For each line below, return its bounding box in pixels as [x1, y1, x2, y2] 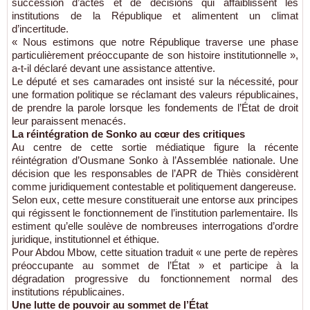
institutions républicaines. [12, 286, 125, 298]
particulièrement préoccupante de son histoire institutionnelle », [12, 49, 298, 61]
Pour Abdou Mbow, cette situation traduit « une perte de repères [12, 246, 298, 258]
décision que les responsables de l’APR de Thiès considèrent [12, 167, 298, 179]
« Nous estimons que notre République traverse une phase [12, 36, 298, 48]
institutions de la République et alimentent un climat [12, 10, 298, 21]
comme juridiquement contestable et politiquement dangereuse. [12, 181, 296, 192]
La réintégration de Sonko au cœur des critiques [12, 128, 245, 140]
